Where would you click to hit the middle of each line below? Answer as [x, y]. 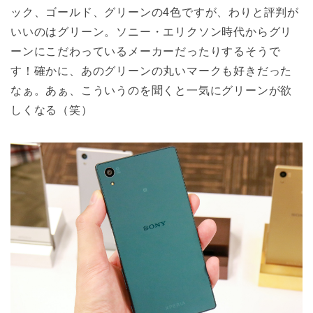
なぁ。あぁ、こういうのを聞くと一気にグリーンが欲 [152, 90]
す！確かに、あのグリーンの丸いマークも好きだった [152, 71]
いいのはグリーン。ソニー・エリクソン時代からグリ [152, 31]
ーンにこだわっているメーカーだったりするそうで [146, 51]
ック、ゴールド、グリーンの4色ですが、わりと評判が [155, 12]
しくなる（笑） [52, 110]
